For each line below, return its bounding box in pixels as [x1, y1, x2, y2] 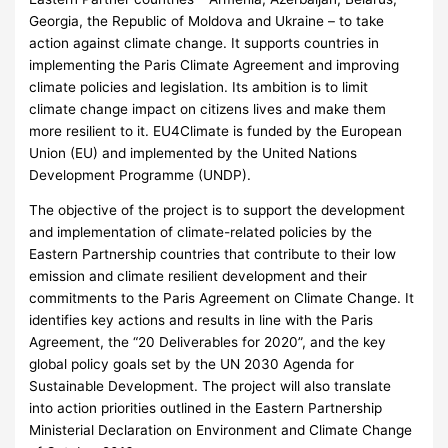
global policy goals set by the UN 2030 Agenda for [29, 356, 355, 373]
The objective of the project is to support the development [29, 202, 406, 219]
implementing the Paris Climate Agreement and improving [29, 56, 400, 73]
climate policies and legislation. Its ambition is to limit [29, 78, 369, 95]
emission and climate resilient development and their [29, 268, 368, 285]
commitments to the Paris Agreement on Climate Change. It [29, 290, 415, 307]
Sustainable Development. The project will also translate [29, 378, 392, 395]
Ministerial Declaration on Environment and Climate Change [29, 422, 413, 439]
